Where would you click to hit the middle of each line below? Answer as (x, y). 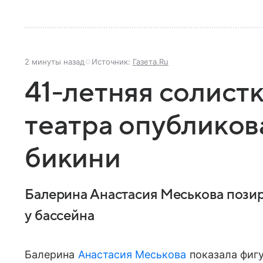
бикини (73, 159)
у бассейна (60, 216)
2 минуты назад (55, 62)
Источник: (112, 62)
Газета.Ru (151, 62)
